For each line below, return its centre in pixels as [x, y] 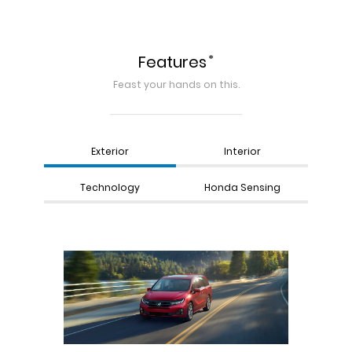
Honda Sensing [242, 188]
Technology [110, 188]
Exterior [110, 152]
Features [172, 62]
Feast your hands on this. [176, 85]
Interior [242, 152]
